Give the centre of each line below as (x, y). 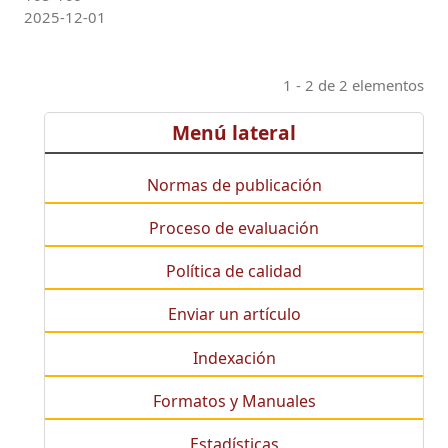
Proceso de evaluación (234, 228)
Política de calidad (234, 271)
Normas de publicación (234, 184)
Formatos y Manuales (234, 400)
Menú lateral (234, 132)
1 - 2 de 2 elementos (353, 84)
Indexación (234, 357)
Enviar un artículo (234, 314)
